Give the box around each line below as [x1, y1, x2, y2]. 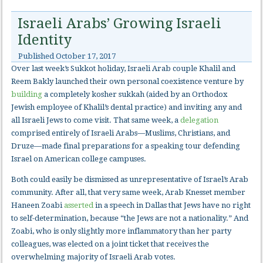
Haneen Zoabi [11, 201, 65, 210]
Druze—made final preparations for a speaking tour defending [11, 141, 241, 151]
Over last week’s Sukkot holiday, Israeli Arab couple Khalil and [11, 64, 236, 73]
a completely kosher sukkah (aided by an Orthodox [42, 90, 228, 99]
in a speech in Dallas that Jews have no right [93, 201, 251, 210]
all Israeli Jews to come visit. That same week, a [11, 116, 181, 125]
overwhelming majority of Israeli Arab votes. [11, 252, 176, 262]
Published [18, 52, 55, 61]
